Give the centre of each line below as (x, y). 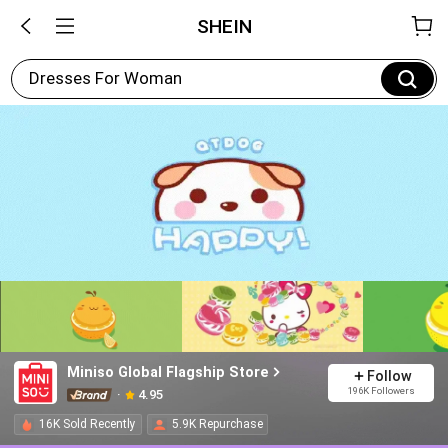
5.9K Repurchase (217, 424)
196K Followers (381, 391)
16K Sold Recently (88, 424)
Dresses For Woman (105, 78)
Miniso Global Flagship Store (167, 371)
